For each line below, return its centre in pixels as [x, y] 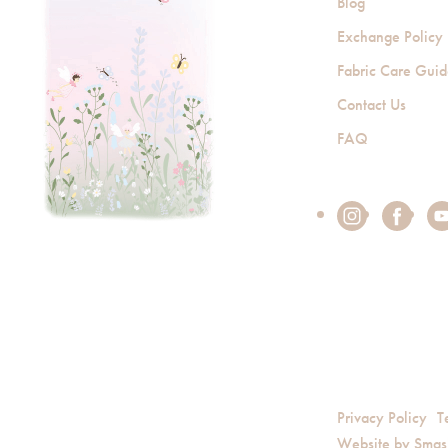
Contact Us [372, 104]
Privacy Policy [382, 418]
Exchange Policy [390, 36]
